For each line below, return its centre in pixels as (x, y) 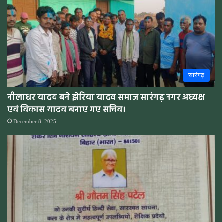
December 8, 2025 (35, 121)
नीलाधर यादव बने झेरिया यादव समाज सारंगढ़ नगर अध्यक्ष (106, 98)
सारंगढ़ (196, 75)
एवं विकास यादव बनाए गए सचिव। (66, 110)
